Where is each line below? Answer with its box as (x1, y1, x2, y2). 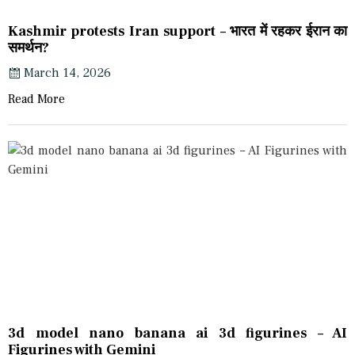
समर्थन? (8, 39, 49, 58)
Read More (8, 91, 65, 108)
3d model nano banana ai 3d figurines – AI (8, 324, 347, 343)
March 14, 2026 (24, 65, 111, 82)
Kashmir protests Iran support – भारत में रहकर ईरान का (8, 22, 347, 41)
